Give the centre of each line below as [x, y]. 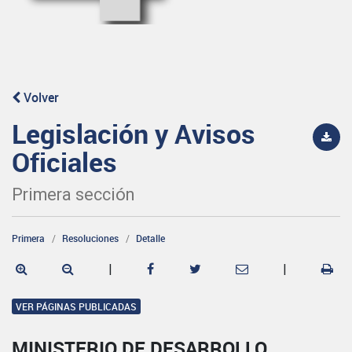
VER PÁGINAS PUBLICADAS [76, 306]
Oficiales [64, 161]
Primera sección [73, 194]
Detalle [150, 238]
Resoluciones [90, 238]
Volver [40, 97]
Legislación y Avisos [134, 133]
